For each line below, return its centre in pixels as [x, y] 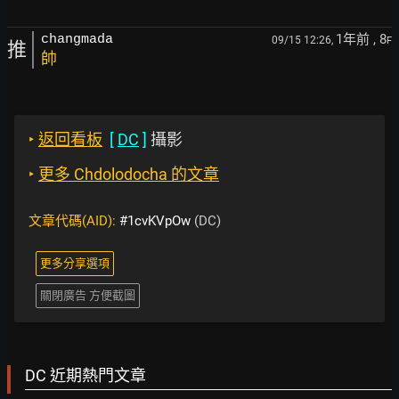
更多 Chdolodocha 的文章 [129, 175]
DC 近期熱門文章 [85, 376]
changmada [77, 40]
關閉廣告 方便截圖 [88, 296]
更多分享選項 [75, 264]
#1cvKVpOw [155, 221]
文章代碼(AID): [74, 221]
